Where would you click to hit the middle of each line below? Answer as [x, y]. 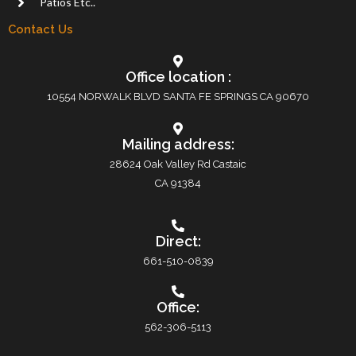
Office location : [178, 77]
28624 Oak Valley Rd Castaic [178, 164]
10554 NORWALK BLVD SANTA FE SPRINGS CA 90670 [178, 97]
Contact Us [41, 29]
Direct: [178, 242]
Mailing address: [178, 145]
